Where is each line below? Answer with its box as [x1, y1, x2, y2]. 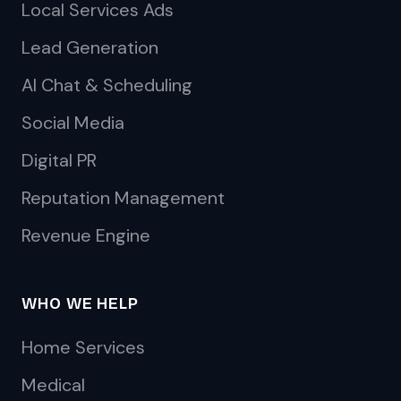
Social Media [21, 111, 124, 134]
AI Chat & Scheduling [21, 73, 192, 97]
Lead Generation [21, 36, 158, 59]
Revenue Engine [21, 224, 150, 247]
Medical [21, 373, 85, 397]
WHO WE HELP [21, 294, 139, 313]
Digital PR [21, 149, 97, 172]
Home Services [21, 336, 145, 359]
